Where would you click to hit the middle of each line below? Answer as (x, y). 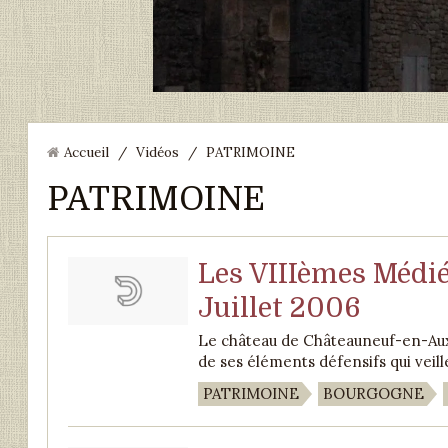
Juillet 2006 (278, 308)
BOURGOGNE (373, 393)
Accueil (86, 152)
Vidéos (157, 152)
